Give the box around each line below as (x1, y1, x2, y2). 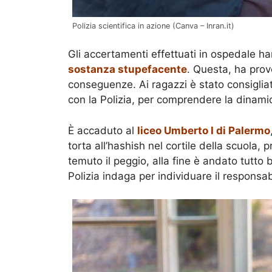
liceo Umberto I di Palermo (137, 124, 270, 137)
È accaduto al (68, 124, 137, 137)
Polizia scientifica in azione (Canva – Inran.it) (72, 21, 234, 30)
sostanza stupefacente (68, 63, 187, 76)
